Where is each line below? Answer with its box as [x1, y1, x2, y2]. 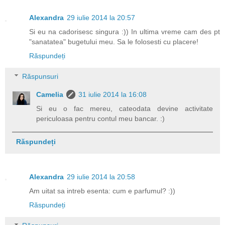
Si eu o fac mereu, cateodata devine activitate [36, 104, 213, 113]
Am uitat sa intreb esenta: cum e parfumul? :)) [29, 186, 175, 195]
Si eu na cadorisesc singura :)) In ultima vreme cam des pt [29, 27, 220, 36]
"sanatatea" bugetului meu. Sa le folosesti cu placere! [29, 37, 198, 46]
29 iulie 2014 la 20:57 [67, 13, 135, 22]
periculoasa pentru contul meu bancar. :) [36, 115, 165, 123]
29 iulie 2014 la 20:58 [67, 172, 135, 181]
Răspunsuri [22, 72, 59, 81]
